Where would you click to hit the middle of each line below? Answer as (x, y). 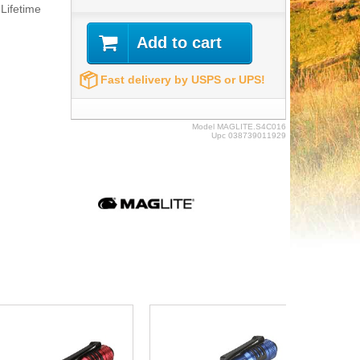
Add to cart (180, 43)
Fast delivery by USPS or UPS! (182, 80)
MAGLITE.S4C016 (251, 127)
